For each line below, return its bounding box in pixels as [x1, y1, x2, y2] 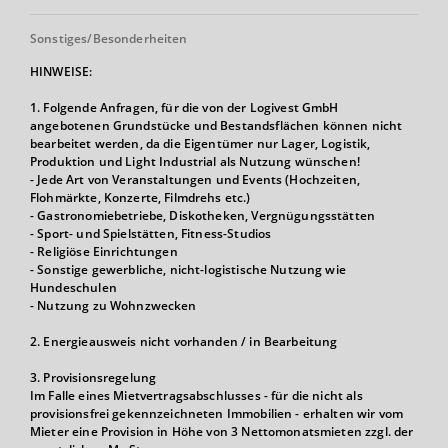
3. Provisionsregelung [30, 369, 157, 386]
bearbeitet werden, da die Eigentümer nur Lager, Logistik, [30, 135, 371, 152]
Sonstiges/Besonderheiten [30, 30, 188, 47]
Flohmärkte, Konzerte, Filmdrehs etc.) [30, 189, 251, 206]
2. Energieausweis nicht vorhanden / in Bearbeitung [30, 333, 338, 350]
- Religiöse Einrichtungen [30, 243, 178, 260]
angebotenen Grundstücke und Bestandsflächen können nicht [30, 117, 403, 134]
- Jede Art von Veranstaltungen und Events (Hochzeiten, [30, 171, 361, 188]
